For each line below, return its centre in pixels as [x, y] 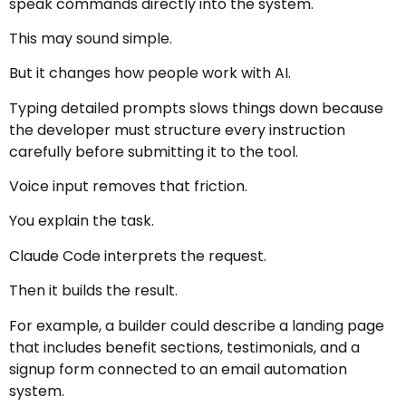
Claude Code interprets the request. [138, 256]
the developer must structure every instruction [177, 130]
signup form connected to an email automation [178, 369]
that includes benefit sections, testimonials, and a [184, 347]
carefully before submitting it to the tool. [154, 151]
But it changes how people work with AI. [150, 73]
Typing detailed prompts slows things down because [196, 108]
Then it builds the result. [93, 291]
